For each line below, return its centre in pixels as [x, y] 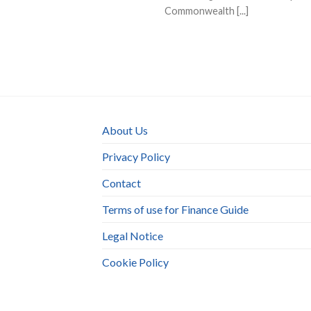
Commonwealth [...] [207, 10]
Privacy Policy [136, 157]
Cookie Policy [135, 262]
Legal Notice [133, 236]
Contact [121, 183]
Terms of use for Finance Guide [175, 210]
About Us [125, 131]
